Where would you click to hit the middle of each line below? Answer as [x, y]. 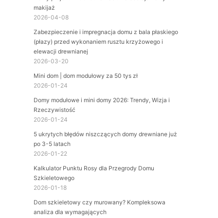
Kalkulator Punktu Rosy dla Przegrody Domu [94, 168]
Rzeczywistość [54, 109]
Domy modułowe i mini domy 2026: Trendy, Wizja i [101, 100]
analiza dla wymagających [70, 212]
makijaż [44, 7]
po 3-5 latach [52, 144]
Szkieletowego [54, 178]
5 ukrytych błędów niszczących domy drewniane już [105, 134]
